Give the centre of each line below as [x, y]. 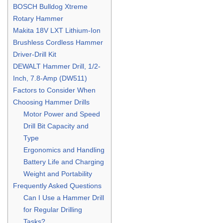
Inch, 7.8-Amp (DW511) [50, 78]
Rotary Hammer [38, 18]
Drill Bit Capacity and [56, 126]
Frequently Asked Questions [57, 185]
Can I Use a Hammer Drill [64, 197]
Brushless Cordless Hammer [58, 42]
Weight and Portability [58, 173]
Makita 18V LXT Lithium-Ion [57, 30]
